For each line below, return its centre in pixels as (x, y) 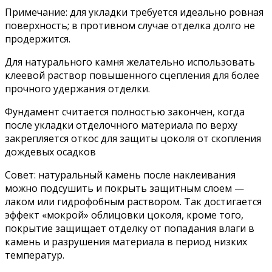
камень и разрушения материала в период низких (126, 242)
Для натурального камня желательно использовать (130, 62)
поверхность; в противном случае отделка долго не (130, 26)
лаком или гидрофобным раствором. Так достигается (133, 202)
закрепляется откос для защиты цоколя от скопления (133, 139)
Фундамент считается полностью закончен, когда (125, 112)
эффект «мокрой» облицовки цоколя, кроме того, (124, 215)
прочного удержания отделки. (77, 89)
